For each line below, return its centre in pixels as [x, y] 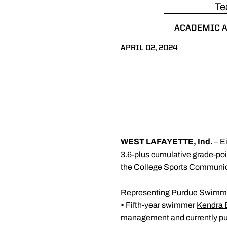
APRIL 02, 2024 [149, 48]
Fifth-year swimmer [161, 205]
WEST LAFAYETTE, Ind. [167, 142]
